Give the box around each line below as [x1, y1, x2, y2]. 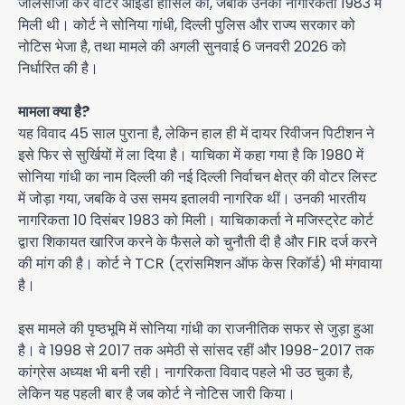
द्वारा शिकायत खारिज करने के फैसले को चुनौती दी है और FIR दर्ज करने [18, 231, 377, 253]
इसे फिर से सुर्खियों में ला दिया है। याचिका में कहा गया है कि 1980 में [18, 145, 363, 166]
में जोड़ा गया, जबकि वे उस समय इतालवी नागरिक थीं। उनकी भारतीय [18, 188, 366, 210]
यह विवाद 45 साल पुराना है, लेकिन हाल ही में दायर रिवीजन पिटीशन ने [18, 123, 374, 145]
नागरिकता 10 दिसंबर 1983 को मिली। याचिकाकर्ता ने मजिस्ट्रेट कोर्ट [18, 210, 373, 231]
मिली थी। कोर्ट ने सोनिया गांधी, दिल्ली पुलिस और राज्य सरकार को [18, 14, 355, 36]
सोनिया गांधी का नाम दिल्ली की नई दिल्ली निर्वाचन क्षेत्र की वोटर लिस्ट [18, 166, 377, 188]
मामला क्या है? [18, 101, 89, 123]
